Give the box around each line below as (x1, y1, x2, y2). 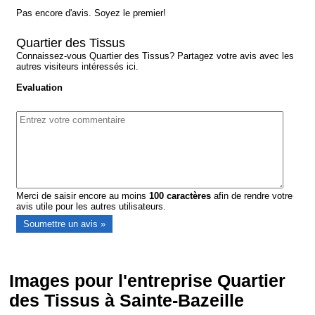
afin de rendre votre (211, 191, 293, 202)
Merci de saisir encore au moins (16, 191, 150, 202)
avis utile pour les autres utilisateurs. (16, 201, 167, 212)
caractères (164, 191, 212, 202)
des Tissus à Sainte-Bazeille (9, 291, 245, 311)
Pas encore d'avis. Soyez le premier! (16, 8, 167, 19)
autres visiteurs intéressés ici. (16, 61, 139, 72)
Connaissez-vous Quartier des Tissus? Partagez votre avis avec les (16, 51, 295, 62)
